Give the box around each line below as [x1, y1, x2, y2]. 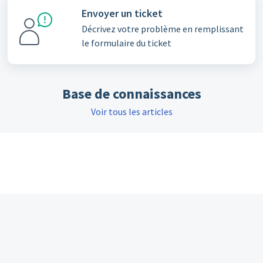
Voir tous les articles [90, 106, 173, 117]
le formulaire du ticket [81, 37, 171, 49]
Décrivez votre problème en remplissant [81, 23, 244, 35]
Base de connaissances [62, 85, 201, 103]
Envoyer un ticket [81, 6, 163, 20]
